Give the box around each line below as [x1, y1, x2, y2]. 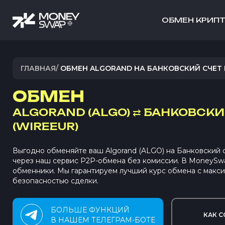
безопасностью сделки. [13, 176, 98, 185]
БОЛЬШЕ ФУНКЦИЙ [51, 205, 130, 214]
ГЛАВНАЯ [21, 64, 56, 73]
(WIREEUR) [13, 120, 78, 133]
